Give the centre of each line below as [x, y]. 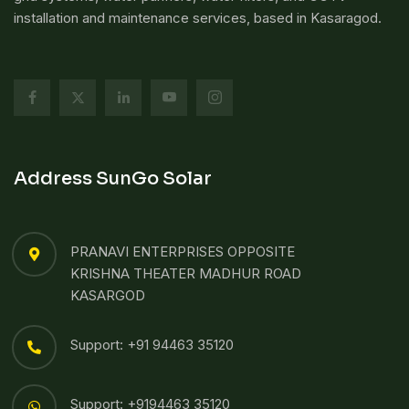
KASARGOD [108, 296]
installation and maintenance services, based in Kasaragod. [198, 18]
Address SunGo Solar [113, 179]
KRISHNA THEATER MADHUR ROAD [186, 274]
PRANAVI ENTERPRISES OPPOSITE [183, 252]
